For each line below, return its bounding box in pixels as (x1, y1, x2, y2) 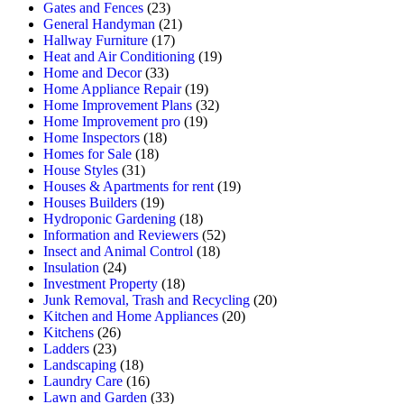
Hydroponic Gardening (43, 210, 176, 226)
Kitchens (43, 324, 94, 340)
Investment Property (43, 275, 158, 291)
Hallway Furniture (43, 32, 148, 48)
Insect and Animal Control (43, 243, 193, 259)
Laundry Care (43, 372, 123, 389)
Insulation (43, 259, 99, 275)
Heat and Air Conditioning (43, 48, 195, 64)
